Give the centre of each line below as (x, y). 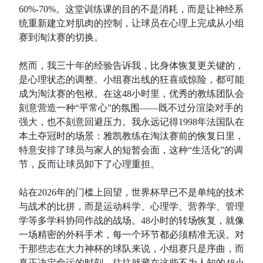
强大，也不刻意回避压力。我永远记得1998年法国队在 (131, 122)
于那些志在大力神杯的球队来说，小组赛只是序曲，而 (131, 249)
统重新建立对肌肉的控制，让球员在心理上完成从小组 (131, 23)
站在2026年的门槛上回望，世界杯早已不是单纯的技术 (131, 192)
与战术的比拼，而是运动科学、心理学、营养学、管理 (131, 206)
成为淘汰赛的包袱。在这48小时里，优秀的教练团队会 (131, 94)
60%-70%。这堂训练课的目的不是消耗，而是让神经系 (131, 9)
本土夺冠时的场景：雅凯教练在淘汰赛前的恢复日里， (131, 136)
